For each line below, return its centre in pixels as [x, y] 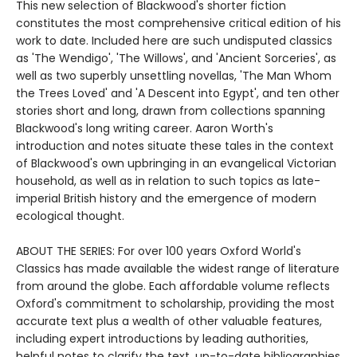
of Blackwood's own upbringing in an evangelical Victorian [176, 164]
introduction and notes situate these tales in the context [175, 146]
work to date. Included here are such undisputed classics [174, 41]
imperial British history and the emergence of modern [166, 199]
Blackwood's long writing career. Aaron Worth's [145, 129]
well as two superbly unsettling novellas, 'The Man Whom [174, 76]
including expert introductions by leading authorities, [162, 339]
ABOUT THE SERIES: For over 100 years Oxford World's [159, 251]
